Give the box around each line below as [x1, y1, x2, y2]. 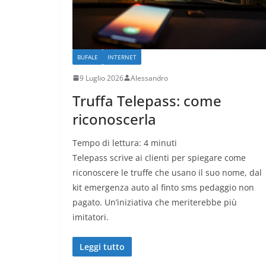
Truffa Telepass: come [72, 90, 221, 110]
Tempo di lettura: [72, 137, 144, 148]
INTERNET [107, 52, 137, 61]
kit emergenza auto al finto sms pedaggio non [72, 181, 254, 193]
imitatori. [72, 211, 109, 223]
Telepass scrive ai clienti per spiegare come [72, 151, 246, 163]
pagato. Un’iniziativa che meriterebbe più [72, 196, 237, 208]
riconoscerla [72, 109, 156, 129]
